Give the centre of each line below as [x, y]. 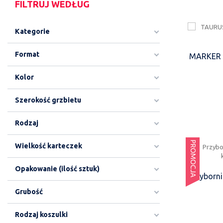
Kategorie [32, 31]
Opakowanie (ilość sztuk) [57, 169]
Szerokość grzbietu [48, 100]
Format [27, 54]
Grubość [29, 192]
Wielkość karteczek [49, 146]
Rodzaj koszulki [41, 215]
